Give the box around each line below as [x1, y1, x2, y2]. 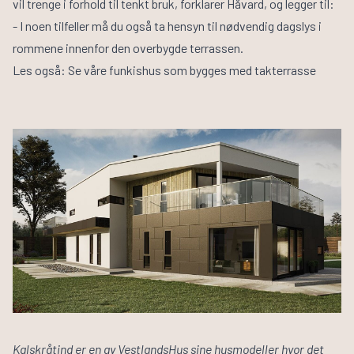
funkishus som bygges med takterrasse [109, 62, 316, 77]
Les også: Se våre [13, 62, 109, 77]
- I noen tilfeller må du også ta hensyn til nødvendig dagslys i [13, 17, 322, 33]
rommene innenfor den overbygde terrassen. [13, 40, 248, 55]
